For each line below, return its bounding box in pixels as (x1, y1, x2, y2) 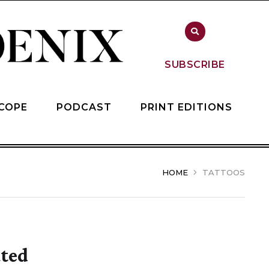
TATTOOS (202, 168, 245, 178)
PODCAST (56, 101, 112, 113)
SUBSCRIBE (165, 58, 225, 70)
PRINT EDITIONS (141, 101, 232, 113)
